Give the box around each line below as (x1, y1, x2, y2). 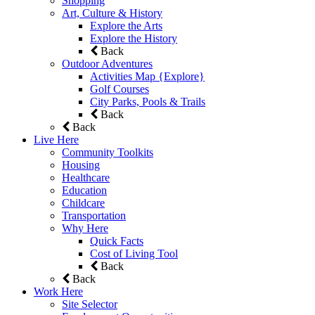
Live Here (34, 133, 79, 146)
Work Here (34, 285, 83, 297)
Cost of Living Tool (90, 247, 178, 259)
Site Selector (62, 297, 117, 310)
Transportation (62, 209, 126, 221)
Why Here (62, 221, 108, 234)
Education (62, 184, 107, 196)
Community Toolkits (62, 146, 153, 158)
